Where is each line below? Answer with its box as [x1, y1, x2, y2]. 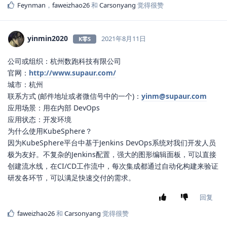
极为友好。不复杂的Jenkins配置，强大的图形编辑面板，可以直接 [8, 149, 216, 160]
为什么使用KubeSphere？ [8, 126, 92, 136]
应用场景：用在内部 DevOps [8, 103, 100, 113]
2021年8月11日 [101, 34, 146, 44]
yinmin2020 [27, 33, 68, 44]
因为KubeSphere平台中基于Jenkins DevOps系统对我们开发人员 [8, 138, 216, 148]
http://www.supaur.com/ [29, 68, 116, 78]
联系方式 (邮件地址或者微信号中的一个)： [8, 91, 141, 101]
